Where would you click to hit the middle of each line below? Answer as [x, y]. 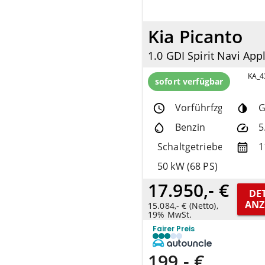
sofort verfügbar [189, 82]
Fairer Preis [174, 229]
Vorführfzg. [201, 108]
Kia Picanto [195, 36]
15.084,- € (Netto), [183, 206]
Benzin [190, 127]
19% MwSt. [170, 215]
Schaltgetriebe [190, 147]
